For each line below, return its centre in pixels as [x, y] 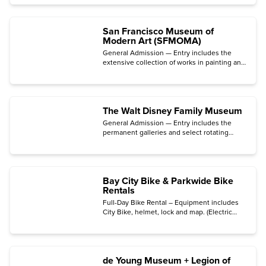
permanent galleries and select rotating [166, 133]
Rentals [119, 191]
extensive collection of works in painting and [174, 63]
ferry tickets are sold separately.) [154, 231]
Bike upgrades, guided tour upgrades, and [170, 222]
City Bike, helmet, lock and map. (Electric [167, 212]
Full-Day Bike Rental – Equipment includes [171, 203]
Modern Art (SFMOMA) [152, 41]
